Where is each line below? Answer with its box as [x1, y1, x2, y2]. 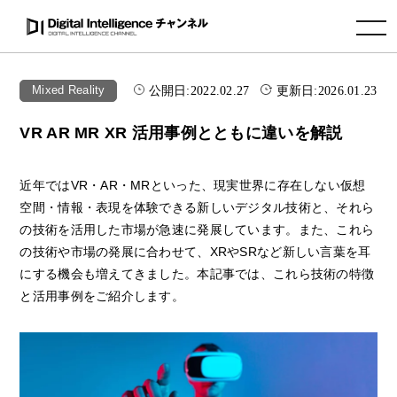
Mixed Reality [32, 84, 105, 97]
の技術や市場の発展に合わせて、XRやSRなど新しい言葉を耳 [19, 245, 371, 260]
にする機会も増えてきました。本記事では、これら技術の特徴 [19, 267, 375, 282]
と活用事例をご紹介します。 [19, 289, 185, 304]
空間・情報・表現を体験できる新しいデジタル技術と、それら [19, 200, 375, 215]
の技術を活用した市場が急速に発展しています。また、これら [19, 222, 375, 237]
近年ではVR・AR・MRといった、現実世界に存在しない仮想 [19, 178, 366, 193]
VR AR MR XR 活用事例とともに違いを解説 [19, 123, 343, 142]
